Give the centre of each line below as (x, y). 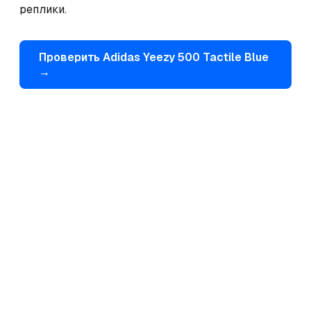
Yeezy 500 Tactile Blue (206, 57)
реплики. (43, 9)
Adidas (121, 57)
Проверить (71, 57)
